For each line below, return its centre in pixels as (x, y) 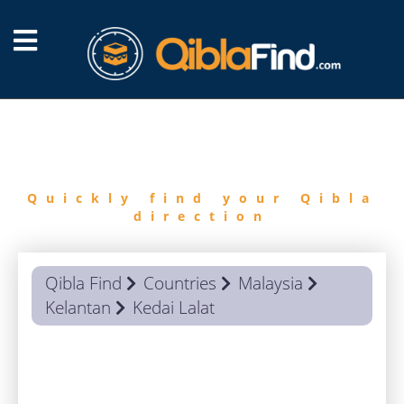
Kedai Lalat (174, 308)
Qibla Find (83, 283)
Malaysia (271, 283)
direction (202, 216)
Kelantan (78, 308)
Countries (180, 283)
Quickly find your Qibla (202, 198)
